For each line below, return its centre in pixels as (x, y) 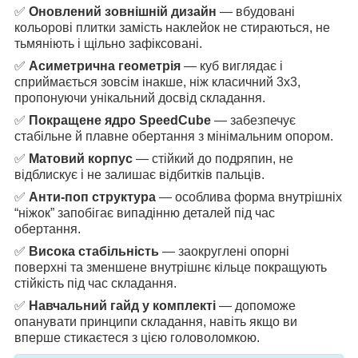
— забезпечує (253, 120)
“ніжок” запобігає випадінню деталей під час (145, 213)
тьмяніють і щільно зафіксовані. (108, 43)
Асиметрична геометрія (105, 66)
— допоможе (256, 305)
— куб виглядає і (232, 66)
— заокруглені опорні (224, 251)
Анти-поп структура (92, 197)
